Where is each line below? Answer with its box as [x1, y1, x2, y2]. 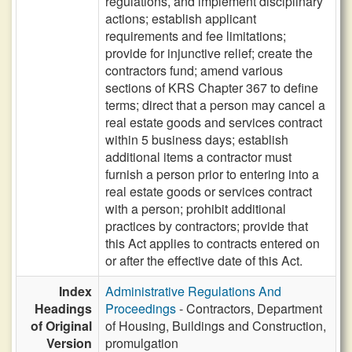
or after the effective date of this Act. [105, 251, 302, 269]
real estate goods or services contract [105, 182, 312, 200]
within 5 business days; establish [105, 130, 288, 148]
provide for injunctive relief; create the [105, 44, 313, 62]
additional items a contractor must [105, 148, 291, 166]
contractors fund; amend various [105, 61, 283, 79]
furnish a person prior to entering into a [105, 165, 319, 183]
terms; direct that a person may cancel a [105, 96, 325, 114]
